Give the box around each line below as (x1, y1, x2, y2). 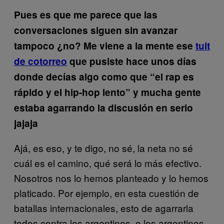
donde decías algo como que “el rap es (14, 70, 194, 83)
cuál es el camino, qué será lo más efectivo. (14, 156, 201, 169)
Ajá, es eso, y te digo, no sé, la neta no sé (14, 141, 193, 154)
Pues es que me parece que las (14, 8, 157, 21)
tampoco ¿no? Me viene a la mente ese (14, 39, 195, 52)
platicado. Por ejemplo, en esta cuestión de (14, 186, 199, 199)
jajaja (14, 116, 38, 130)
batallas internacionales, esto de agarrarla (14, 201, 193, 214)
